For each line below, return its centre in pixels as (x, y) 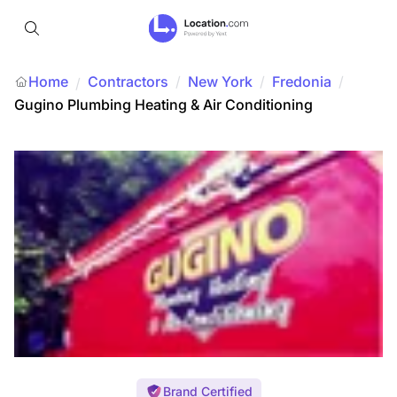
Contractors (128, 82)
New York (220, 82)
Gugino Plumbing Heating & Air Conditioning (163, 105)
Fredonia (302, 82)
